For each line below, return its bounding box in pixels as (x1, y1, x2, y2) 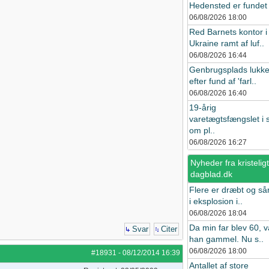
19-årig (189, 103, 216, 112)
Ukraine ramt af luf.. (189, 38, 264, 48)
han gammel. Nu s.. (189, 234, 264, 244)
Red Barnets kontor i (189, 27, 267, 37)
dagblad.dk (190, 169, 232, 179)
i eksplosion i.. (189, 196, 243, 206)
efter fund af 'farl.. (189, 76, 256, 86)
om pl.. (189, 125, 215, 135)
